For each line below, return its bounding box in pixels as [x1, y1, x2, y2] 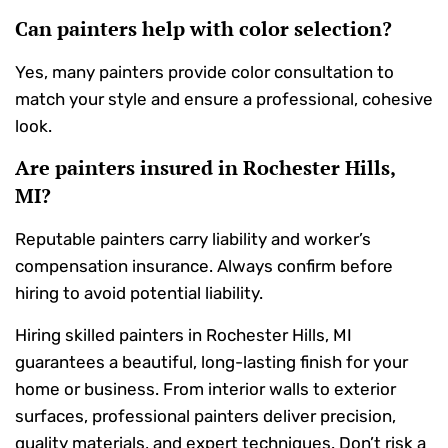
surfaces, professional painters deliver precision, [15, 405, 396, 426]
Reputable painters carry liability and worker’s [15, 229, 371, 250]
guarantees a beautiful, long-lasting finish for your [15, 351, 408, 372]
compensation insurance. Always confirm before [15, 256, 393, 277]
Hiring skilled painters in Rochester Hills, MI [15, 324, 352, 345]
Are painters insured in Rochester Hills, [15, 154, 395, 182]
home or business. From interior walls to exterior [15, 378, 396, 399]
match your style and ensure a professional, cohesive [15, 88, 433, 109]
